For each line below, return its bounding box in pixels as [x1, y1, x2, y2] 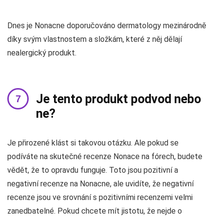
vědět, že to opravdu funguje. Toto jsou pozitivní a [7, 165, 178, 175]
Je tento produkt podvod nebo [36, 92, 201, 107]
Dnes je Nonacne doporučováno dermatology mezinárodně [7, 21, 206, 31]
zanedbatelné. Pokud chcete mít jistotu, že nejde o [7, 206, 182, 216]
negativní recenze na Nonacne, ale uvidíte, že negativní [7, 179, 194, 189]
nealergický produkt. [7, 48, 76, 58]
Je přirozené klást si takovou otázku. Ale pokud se [7, 138, 179, 148]
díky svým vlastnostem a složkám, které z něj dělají [7, 35, 182, 44]
